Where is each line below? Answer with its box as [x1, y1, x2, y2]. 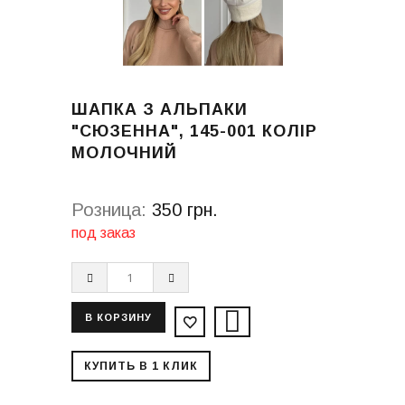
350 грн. [152, 199, 218, 220]
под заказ [71, 224, 136, 240]
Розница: [71, 199, 146, 220]
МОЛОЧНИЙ [71, 143, 177, 162]
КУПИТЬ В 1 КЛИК [84, 359, 198, 372]
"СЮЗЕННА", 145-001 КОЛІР [71, 121, 317, 140]
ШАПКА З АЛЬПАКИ [71, 99, 248, 118]
